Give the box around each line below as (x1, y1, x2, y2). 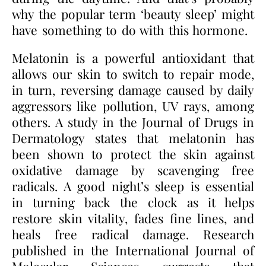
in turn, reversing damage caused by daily (12, 81, 254, 98)
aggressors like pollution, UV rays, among (12, 97, 254, 114)
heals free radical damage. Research (12, 225, 254, 242)
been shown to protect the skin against (12, 145, 254, 162)
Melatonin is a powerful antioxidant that (12, 49, 254, 66)
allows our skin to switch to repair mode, (12, 65, 254, 82)
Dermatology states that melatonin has (12, 129, 254, 146)
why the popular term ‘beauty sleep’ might (12, 5, 254, 22)
